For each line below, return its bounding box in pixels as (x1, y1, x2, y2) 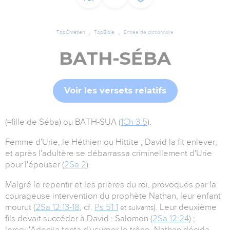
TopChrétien (56, 29, 85, 35)
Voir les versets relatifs (64, 86, 166, 96)
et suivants (120, 204, 154, 212)
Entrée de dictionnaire (124, 29, 174, 35)
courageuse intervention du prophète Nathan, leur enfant (5, 191, 221, 201)
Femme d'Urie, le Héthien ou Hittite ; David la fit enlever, (5, 137, 217, 147)
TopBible (94, 29, 114, 35)
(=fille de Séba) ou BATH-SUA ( (5, 117, 121, 127)
